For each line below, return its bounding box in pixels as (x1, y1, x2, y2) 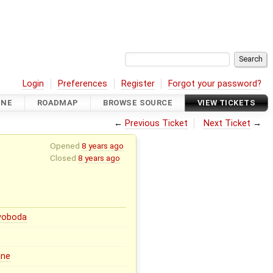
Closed (49, 152, 78, 163)
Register (121, 78, 155, 89)
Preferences (58, 78, 108, 89)
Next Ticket (204, 118, 251, 129)
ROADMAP (37, 98, 79, 108)
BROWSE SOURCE (103, 98, 173, 108)
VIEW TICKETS (197, 98, 255, 108)
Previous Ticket (124, 118, 188, 129)
